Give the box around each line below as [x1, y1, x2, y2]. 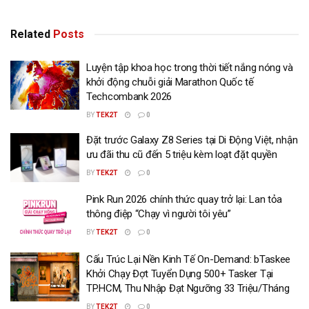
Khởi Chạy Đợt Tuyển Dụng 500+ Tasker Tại [86, 267, 273, 280]
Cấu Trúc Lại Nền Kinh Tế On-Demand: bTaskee [86, 252, 291, 266]
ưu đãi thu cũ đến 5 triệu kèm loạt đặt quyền [86, 148, 277, 161]
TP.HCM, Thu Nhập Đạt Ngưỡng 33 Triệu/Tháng [86, 281, 290, 295]
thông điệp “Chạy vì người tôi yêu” [86, 208, 231, 221]
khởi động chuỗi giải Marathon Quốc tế [86, 75, 254, 88]
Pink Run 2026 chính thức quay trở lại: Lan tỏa [86, 193, 283, 206]
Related [10, 27, 50, 41]
